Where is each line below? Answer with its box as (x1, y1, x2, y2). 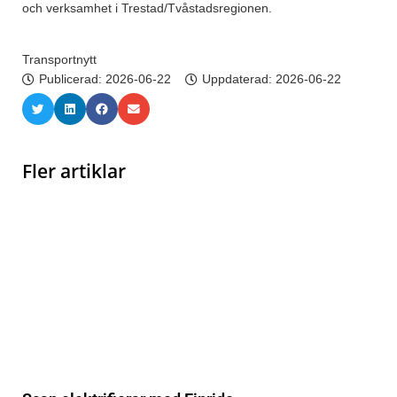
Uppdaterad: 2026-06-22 (202, 72, 341, 87)
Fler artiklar (22, 159, 126, 184)
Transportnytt (22, 52, 97, 67)
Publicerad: (39, 72, 105, 87)
